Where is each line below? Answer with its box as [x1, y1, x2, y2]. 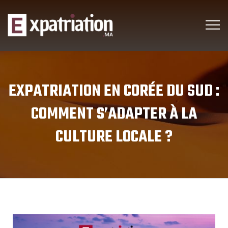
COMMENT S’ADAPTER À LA [31, 101, 197, 127]
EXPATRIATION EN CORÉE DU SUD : [9, 78, 219, 104]
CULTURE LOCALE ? [55, 124, 173, 150]
